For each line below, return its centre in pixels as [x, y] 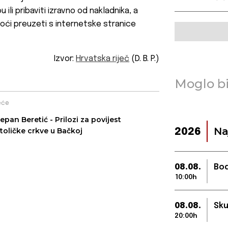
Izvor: [65, 59]
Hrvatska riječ [103, 59]
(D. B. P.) [145, 59]
